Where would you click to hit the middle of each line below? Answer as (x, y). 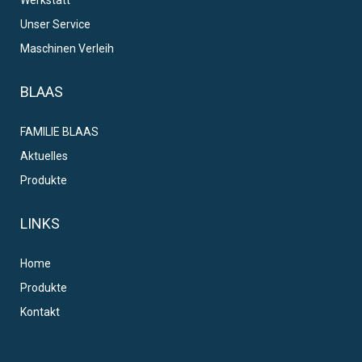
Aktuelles (44, 156)
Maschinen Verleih (67, 48)
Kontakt (40, 311)
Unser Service (55, 24)
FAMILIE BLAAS (59, 131)
